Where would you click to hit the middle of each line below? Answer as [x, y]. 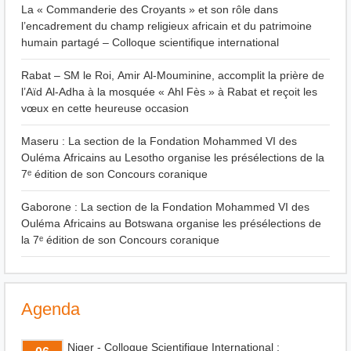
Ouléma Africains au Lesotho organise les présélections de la [173, 158]
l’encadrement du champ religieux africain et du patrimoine [166, 27]
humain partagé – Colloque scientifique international [150, 43]
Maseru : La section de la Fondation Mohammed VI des [159, 142]
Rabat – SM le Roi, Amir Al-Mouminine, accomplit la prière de [173, 76]
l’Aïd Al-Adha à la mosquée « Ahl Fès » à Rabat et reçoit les [169, 92]
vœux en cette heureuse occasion [105, 109]
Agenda [51, 310]
